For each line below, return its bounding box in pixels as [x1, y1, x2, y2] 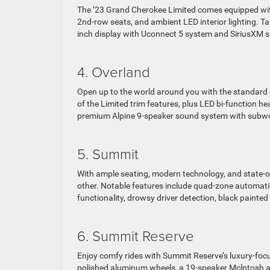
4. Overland [77, 61, 150, 81]
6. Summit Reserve [77, 225, 194, 245]
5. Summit [77, 143, 139, 163]
